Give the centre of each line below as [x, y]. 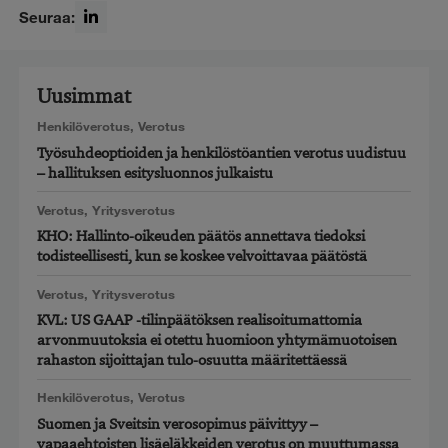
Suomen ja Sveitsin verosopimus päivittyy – [177, 423]
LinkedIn [105, 42]
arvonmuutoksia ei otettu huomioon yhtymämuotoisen [216, 340]
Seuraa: [47, 16]
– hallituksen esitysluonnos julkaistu [154, 172]
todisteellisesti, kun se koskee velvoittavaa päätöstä [201, 256]
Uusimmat [83, 96]
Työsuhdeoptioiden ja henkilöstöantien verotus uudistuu [221, 152]
